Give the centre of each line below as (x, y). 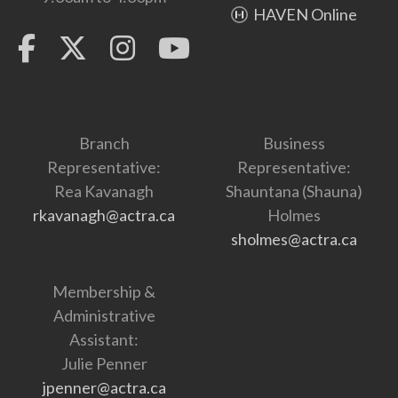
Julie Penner (104, 363)
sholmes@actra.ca (294, 239)
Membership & (104, 291)
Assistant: (104, 339)
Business (294, 143)
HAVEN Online (305, 14)
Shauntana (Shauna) (294, 191)
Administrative (104, 315)
